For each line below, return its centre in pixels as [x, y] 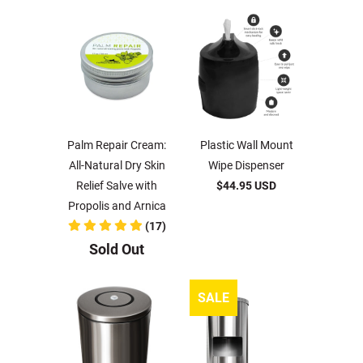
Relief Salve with [117, 186]
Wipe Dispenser [246, 165]
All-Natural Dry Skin [117, 165]
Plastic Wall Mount [246, 145]
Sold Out [117, 249]
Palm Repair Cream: [117, 145]
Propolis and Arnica [117, 206]
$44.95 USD [246, 186]
